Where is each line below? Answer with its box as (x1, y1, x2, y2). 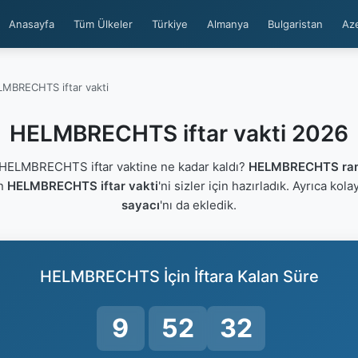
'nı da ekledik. (160, 197, 237, 213)
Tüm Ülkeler (74, 18, 133, 30)
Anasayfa (9, 18, 54, 30)
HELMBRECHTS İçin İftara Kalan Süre (39, 267, 319, 286)
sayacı (121, 197, 160, 213)
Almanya (207, 18, 249, 30)
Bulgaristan (268, 18, 323, 30)
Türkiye (152, 18, 188, 30)
